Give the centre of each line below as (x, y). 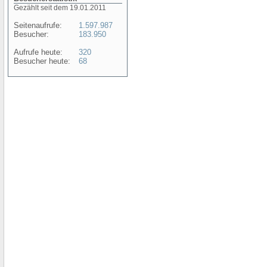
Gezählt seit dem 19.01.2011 (60, 8)
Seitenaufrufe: (38, 25)
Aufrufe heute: (38, 52)
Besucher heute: (42, 61)
